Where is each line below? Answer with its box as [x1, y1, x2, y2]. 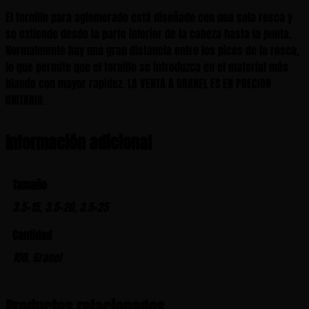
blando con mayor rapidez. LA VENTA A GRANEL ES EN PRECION [6, 74, 271, 92]
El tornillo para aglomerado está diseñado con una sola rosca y [6, 8, 292, 26]
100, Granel [12, 248, 61, 266]
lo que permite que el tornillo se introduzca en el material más [6, 58, 288, 75]
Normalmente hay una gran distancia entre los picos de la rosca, [6, 41, 299, 59]
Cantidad [12, 226, 52, 243]
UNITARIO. [6, 91, 46, 108]
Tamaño [12, 176, 47, 193]
